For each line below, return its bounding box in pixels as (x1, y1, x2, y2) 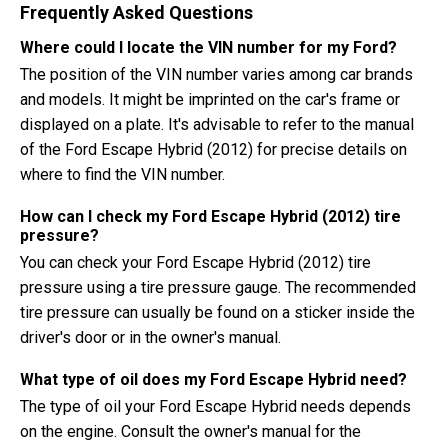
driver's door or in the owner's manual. (20, 328, 281, 347)
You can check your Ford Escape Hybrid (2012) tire (20, 253, 371, 272)
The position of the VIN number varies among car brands (20, 65, 413, 84)
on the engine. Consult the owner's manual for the (20, 422, 361, 441)
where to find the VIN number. (20, 165, 225, 184)
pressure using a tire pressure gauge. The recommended (20, 278, 416, 297)
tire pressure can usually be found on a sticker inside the (20, 303, 415, 322)
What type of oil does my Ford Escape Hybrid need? (20, 370, 407, 389)
